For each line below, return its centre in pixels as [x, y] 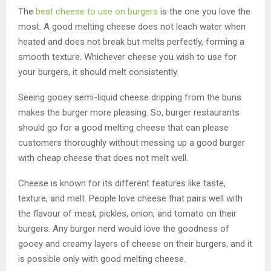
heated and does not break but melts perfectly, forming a [131, 41]
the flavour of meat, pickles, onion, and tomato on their [127, 213]
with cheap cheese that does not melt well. [103, 158]
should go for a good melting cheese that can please [123, 127]
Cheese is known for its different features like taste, [122, 183]
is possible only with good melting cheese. [102, 259]
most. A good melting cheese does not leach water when [132, 26]
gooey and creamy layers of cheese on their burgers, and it [135, 243]
